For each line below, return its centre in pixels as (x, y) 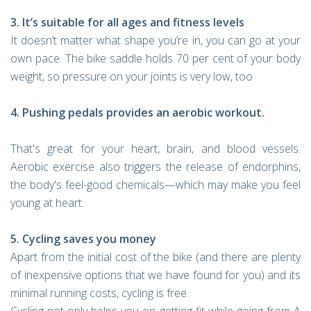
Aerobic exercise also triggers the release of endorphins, (155, 167)
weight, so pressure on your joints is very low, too (132, 76)
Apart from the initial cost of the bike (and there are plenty (155, 257)
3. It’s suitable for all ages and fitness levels (127, 22)
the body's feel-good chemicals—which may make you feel (155, 185)
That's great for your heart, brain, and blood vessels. (155, 149)
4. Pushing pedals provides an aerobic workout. (137, 112)
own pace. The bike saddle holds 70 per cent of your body (155, 58)
